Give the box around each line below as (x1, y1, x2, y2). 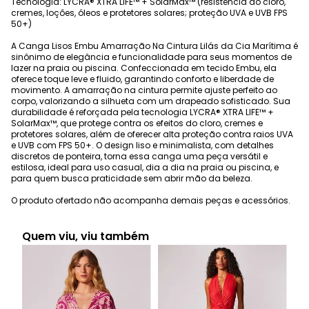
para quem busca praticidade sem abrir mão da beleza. (11, 172, 252, 185)
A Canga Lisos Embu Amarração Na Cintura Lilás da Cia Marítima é (11, 40, 298, 52)
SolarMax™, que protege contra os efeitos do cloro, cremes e (11, 117, 263, 130)
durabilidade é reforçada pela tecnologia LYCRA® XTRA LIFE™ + (11, 106, 274, 119)
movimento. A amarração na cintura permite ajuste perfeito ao (11, 84, 277, 97)
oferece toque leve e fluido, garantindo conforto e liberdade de (11, 73, 274, 86)
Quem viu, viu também (22, 228, 149, 245)
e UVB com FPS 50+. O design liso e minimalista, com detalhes (11, 139, 274, 152)
